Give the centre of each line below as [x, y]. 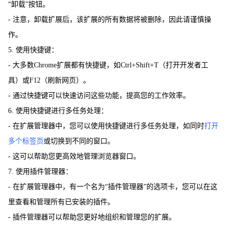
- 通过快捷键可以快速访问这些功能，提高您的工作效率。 [99, 95]
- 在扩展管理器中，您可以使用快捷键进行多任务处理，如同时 [106, 126]
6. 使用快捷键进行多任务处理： [58, 110]
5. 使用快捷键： [33, 50]
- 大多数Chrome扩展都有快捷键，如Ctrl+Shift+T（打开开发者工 [108, 65]
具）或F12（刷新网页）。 [49, 80]
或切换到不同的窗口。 [79, 141]
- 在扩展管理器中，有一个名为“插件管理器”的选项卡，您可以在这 [113, 186]
